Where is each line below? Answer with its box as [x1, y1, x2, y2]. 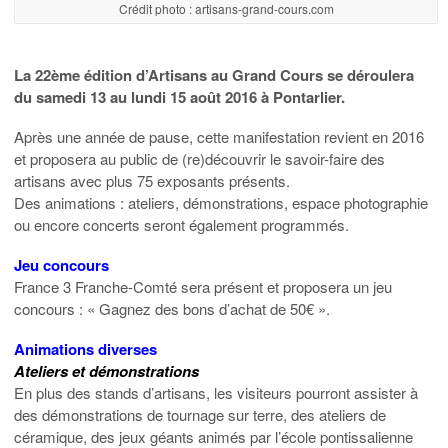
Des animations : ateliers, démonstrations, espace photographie [14, 191, 428, 213]
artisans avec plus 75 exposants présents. [14, 169, 290, 191]
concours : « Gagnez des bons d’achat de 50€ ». [14, 297, 330, 319]
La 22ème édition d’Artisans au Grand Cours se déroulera [14, 63, 414, 86]
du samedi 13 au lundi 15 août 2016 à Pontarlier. [14, 85, 345, 108]
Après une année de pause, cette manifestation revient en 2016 [14, 125, 424, 147]
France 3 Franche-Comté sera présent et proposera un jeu [14, 275, 392, 297]
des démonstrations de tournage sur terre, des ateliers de [14, 403, 386, 425]
